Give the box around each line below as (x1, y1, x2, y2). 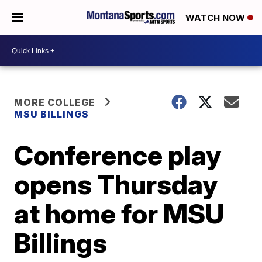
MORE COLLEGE (14, 96, 96, 108)
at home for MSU (14, 197, 225, 230)
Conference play (14, 139, 222, 171)
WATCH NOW (185, 12, 247, 24)
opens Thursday (14, 168, 218, 201)
